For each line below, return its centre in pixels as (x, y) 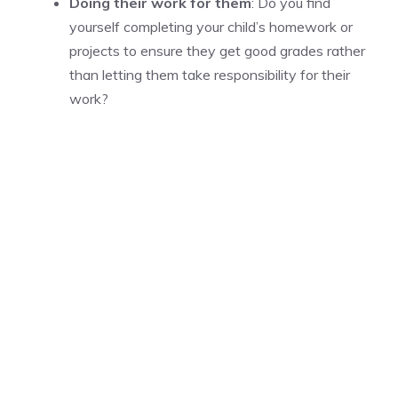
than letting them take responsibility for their (210, 75)
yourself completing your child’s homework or (211, 27)
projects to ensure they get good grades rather (217, 51)
